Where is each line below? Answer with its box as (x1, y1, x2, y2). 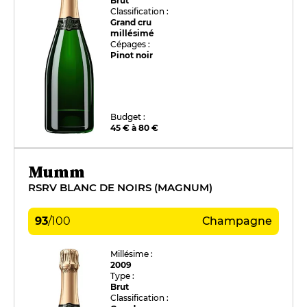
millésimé (110, 27, 155, 38)
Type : (110, 270, 135, 281)
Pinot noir (110, 49, 153, 60)
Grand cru (110, 16, 152, 27)
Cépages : (110, 38, 151, 49)
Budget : (110, 111, 146, 122)
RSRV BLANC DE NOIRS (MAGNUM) (28, 180, 212, 194)
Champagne (202, 214, 272, 228)
